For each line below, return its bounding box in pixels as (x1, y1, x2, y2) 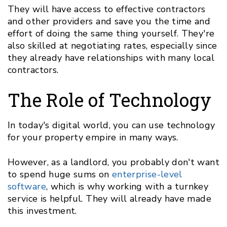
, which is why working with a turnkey (46, 180, 209, 193)
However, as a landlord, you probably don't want (8, 156, 219, 168)
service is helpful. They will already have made (8, 192, 211, 205)
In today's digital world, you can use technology (8, 119, 215, 131)
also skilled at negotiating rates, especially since (8, 39, 217, 52)
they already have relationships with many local (8, 51, 214, 64)
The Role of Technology (8, 87, 211, 112)
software (8, 180, 46, 193)
